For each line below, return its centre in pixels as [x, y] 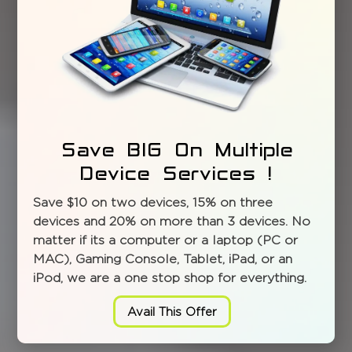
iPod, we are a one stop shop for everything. [170, 277]
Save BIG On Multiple [178, 149]
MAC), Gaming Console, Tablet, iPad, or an [163, 258]
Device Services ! [178, 173]
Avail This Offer [172, 311]
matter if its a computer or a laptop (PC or [166, 240]
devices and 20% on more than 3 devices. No [172, 221]
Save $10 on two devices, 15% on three [153, 202]
